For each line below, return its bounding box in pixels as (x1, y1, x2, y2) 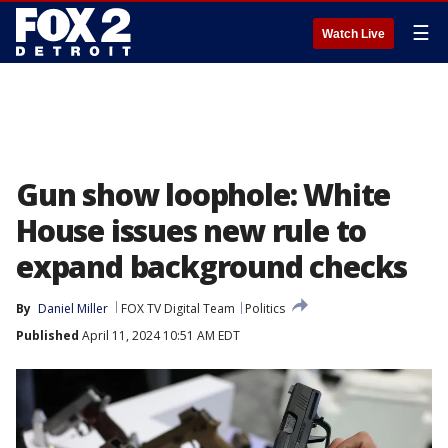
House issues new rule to (16, 210, 367, 251)
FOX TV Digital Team (121, 300, 235, 317)
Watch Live (322, 27, 385, 41)
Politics (245, 300, 285, 317)
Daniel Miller (38, 300, 108, 317)
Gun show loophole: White (16, 174, 391, 215)
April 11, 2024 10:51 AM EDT (79, 327, 240, 344)
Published (16, 327, 79, 344)
